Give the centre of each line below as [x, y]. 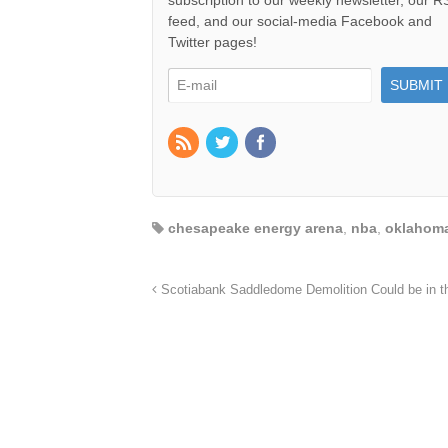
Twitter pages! [212, 42]
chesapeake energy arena [255, 228]
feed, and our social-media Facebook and [300, 21]
